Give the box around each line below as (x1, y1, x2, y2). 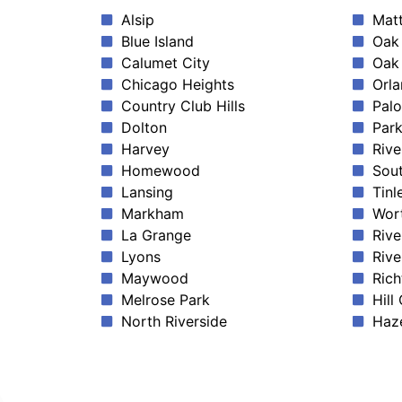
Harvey (120, 140, 170, 159)
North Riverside (120, 312, 227, 331)
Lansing (120, 183, 173, 202)
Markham (120, 205, 184, 223)
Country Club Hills (120, 97, 245, 116)
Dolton (120, 118, 167, 137)
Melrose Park (120, 291, 210, 310)
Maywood (120, 269, 188, 288)
